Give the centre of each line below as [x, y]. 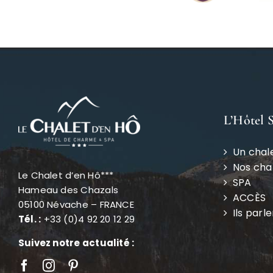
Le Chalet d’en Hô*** [66, 175]
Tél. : [30, 219]
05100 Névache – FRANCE [76, 204]
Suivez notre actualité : [76, 243]
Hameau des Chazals [68, 190]
